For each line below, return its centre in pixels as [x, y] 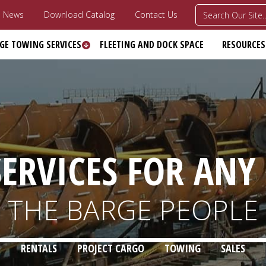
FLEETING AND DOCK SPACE [151, 45]
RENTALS [39, 248]
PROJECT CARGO [111, 248]
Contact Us [156, 15]
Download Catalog [79, 15]
